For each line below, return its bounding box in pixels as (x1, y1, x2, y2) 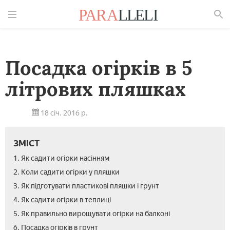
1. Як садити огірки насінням (13, 154, 109, 163)
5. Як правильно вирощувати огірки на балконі (13, 209, 170, 218)
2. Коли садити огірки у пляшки (13, 168, 120, 177)
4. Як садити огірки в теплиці (13, 196, 111, 204)
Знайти (198, 24, 219, 32)
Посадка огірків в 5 (5, 55, 193, 80)
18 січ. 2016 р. (39, 109, 88, 118)
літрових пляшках (5, 76, 186, 101)
